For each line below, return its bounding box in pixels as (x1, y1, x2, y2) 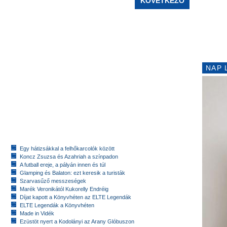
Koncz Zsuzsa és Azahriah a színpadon (20, 153, 118, 160)
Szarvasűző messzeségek (20, 177, 86, 184)
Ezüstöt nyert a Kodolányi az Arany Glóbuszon (20, 218, 134, 224)
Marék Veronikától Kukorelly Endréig (20, 185, 108, 192)
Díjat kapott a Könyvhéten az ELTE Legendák (20, 194, 131, 200)
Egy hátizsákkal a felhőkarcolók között (20, 145, 115, 152)
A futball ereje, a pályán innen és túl (20, 161, 105, 168)
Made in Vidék (20, 210, 54, 216)
